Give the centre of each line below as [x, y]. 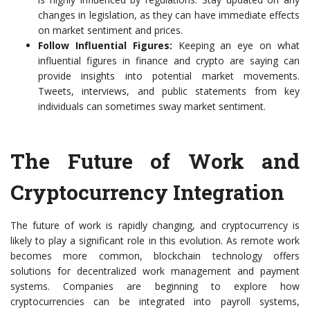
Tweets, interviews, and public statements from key [169, 91]
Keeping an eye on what [236, 45]
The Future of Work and [155, 161]
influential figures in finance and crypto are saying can [169, 61]
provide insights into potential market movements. [169, 76]
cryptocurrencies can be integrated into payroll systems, [155, 301]
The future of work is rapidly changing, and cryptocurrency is [155, 225]
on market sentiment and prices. [110, 30]
